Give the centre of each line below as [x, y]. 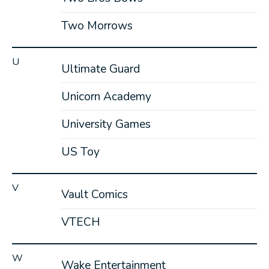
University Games [106, 124]
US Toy [80, 152]
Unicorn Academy [106, 96]
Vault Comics [94, 195]
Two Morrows [97, 26]
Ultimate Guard [100, 69]
